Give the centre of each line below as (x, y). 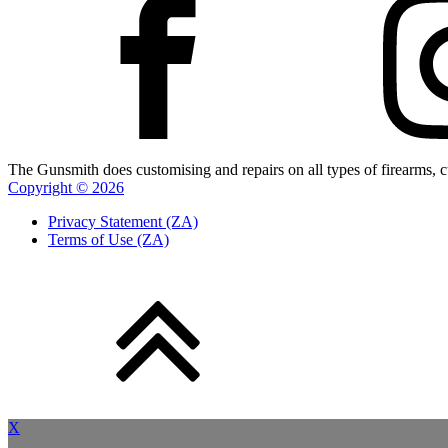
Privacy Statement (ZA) (123, 221)
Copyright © (50, 187)
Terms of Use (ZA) (108, 239)
